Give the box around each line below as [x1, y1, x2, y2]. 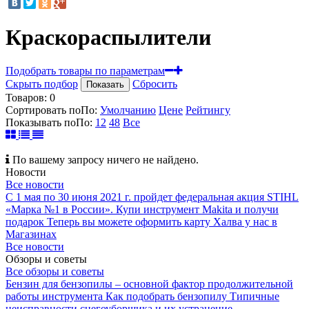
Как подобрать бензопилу [106, 290, 227, 303]
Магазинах [6, 228, 57, 241]
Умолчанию [100, 104, 156, 117]
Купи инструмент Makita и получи [116, 203, 279, 216]
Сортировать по [6, 104, 81, 117]
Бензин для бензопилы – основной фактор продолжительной [6, 278, 293, 290]
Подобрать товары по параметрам [6, 65, 165, 77]
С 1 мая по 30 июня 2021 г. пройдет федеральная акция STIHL [6, 191, 299, 203]
